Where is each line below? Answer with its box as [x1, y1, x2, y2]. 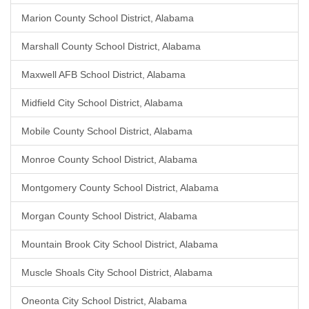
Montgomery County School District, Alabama [21, 182, 219, 193]
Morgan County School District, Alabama [21, 210, 197, 221]
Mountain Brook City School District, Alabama [21, 239, 218, 250]
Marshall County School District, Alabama [21, 41, 201, 52]
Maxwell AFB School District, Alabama [21, 69, 186, 80]
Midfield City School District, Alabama [21, 97, 183, 108]
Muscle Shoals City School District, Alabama [21, 267, 212, 278]
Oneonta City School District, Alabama [21, 295, 187, 306]
